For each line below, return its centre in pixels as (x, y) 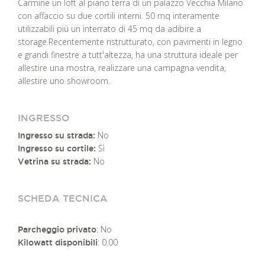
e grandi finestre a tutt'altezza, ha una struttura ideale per (128, 55)
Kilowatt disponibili (58, 242)
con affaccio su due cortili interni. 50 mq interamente (119, 16)
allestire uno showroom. (64, 81)
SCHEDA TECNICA (63, 198)
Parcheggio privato (57, 229)
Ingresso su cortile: (57, 149)
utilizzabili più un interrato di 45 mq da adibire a (109, 29)
